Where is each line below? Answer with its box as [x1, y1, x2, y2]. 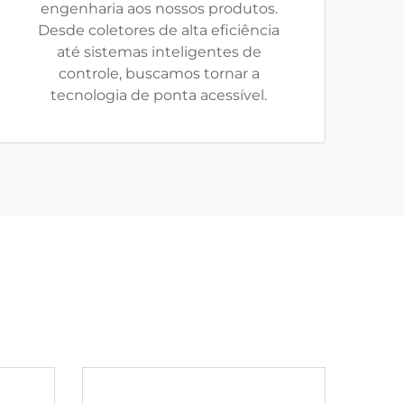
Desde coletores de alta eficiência [38, 22, 280, 39]
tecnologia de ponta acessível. [50, 87, 267, 104]
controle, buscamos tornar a [58, 65, 260, 82]
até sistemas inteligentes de [56, 43, 262, 60]
